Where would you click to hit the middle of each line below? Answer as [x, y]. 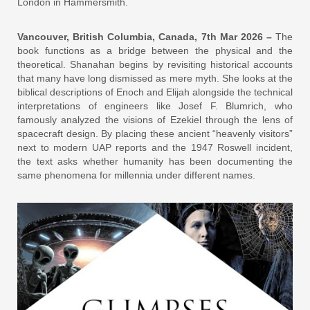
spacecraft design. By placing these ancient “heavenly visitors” [155, 134]
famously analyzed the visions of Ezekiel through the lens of [155, 120]
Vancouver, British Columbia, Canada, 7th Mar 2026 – [146, 37]
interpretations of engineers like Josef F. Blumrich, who [155, 106]
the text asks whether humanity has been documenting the [155, 161]
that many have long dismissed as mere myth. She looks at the [155, 78]
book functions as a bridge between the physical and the [155, 51]
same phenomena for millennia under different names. [136, 175]
